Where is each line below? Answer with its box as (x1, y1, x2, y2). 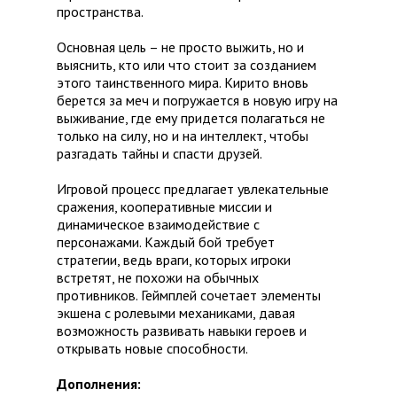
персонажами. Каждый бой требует (57, 233, 275, 252)
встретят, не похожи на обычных (57, 269, 259, 287)
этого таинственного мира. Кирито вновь (57, 74, 308, 92)
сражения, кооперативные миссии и (57, 198, 272, 216)
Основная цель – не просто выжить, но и (57, 38, 304, 57)
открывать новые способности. (57, 339, 248, 358)
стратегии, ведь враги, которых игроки (57, 251, 291, 269)
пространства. (57, 3, 144, 21)
